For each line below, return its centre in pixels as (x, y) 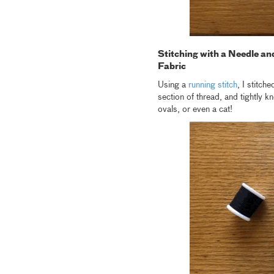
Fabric (172, 67)
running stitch (213, 85)
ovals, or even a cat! (195, 110)
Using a (173, 85)
